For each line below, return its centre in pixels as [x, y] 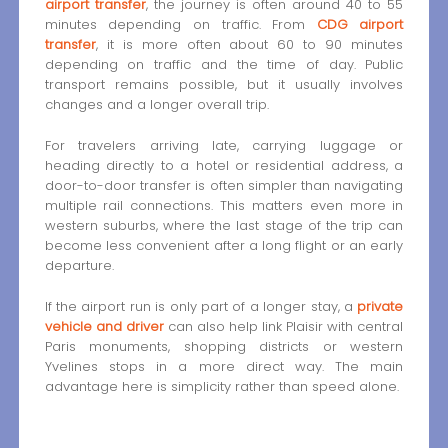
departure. [79, 265]
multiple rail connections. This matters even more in [224, 205]
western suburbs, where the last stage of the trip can [224, 225]
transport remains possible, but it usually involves [224, 85]
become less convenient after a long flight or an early [224, 245]
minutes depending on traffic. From [180, 25]
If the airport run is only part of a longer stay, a [201, 306]
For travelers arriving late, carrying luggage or [224, 145]
